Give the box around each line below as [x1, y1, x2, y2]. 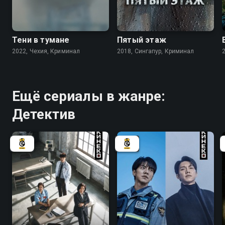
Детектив [12, 105, 76, 123]
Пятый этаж [117, 35, 166, 45]
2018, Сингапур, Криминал [117, 47, 194, 55]
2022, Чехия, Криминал [12, 47, 80, 55]
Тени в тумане [12, 35, 70, 45]
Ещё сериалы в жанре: [12, 87, 165, 104]
